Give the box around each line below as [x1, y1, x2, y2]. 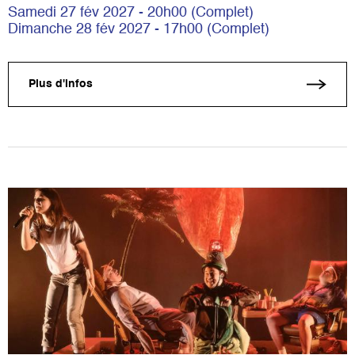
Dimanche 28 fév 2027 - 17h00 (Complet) [8, 21, 269, 36]
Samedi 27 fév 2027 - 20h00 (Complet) [8, 5, 254, 20]
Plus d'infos [29, 78, 93, 90]
